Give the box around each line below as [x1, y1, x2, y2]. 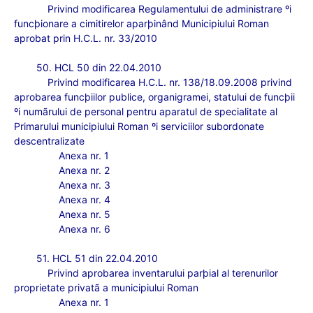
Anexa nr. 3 [59, 179, 110, 191]
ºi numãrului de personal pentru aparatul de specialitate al [14, 105, 277, 117]
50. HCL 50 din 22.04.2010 [36, 61, 161, 73]
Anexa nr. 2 [59, 164, 110, 176]
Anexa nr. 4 [59, 194, 110, 205]
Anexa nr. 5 [59, 208, 110, 220]
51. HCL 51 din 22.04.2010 [36, 252, 158, 264]
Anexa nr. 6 [59, 223, 110, 235]
